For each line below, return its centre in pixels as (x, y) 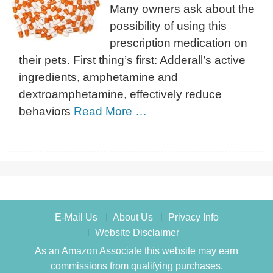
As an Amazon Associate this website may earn (136, 250)
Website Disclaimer (137, 232)
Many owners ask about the (182, 9)
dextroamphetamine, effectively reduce (120, 94)
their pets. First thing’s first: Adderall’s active (132, 60)
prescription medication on (179, 43)
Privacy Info (193, 217)
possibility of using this (168, 26)
